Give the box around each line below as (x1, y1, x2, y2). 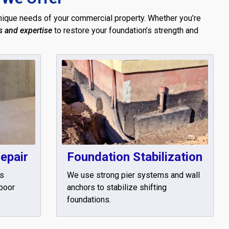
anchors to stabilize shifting (67, 182, 167, 192)
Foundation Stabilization (67, 149, 202, 164)
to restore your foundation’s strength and (52, 26, 198, 35)
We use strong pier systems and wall (67, 170, 200, 180)
